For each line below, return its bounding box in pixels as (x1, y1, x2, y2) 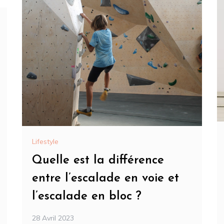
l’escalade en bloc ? (32, 190, 141, 203)
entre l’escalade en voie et (32, 172, 179, 185)
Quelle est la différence (32, 154, 164, 167)
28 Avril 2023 (32, 213, 74, 223)
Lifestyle (32, 137, 58, 146)
